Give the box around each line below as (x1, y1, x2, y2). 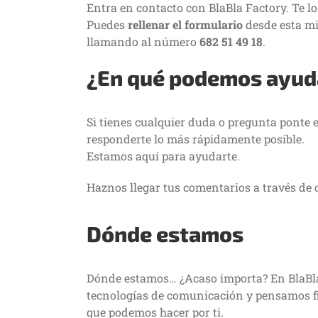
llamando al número (87, 34, 199, 49)
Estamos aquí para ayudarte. (87, 148, 240, 163)
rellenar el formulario (128, 17, 243, 32)
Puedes (87, 17, 128, 32)
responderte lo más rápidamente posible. (87, 131, 305, 146)
